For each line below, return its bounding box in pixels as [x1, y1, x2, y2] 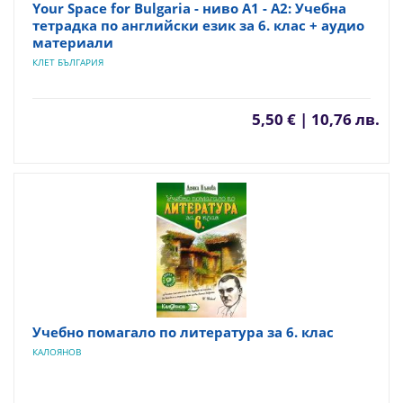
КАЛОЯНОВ [32, 345, 81, 358]
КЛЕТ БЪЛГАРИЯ [32, 55, 103, 68]
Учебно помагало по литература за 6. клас [32, 322, 334, 341]
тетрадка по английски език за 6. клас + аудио [32, 15, 364, 34]
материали [32, 32, 113, 51]
